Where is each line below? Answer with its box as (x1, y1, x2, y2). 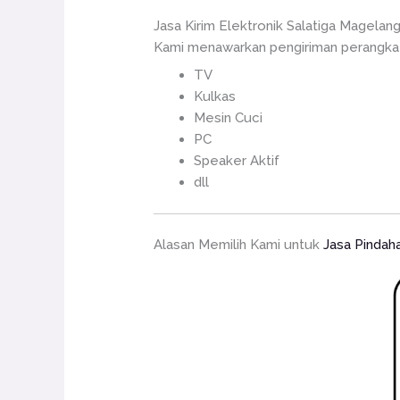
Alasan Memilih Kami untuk (154, 237, 324, 253)
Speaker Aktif (194, 153, 280, 169)
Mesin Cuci (194, 110, 263, 126)
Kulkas (194, 88, 237, 104)
